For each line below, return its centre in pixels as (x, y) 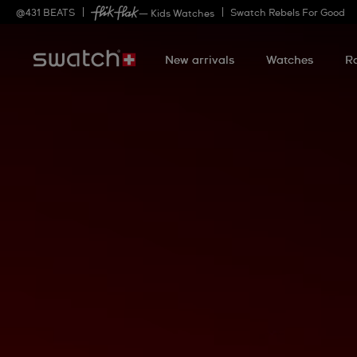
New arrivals (200, 61)
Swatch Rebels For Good (288, 14)
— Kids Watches (177, 14)
